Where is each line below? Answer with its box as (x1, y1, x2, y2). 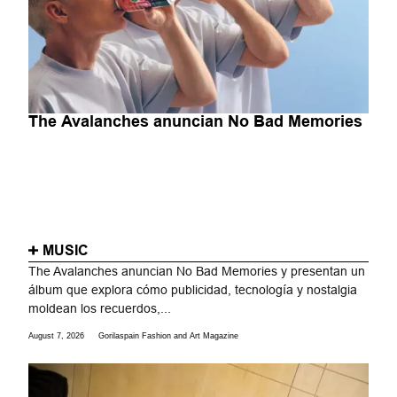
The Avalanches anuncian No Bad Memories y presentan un (28, 263, 366, 278)
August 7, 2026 (28, 331, 85, 341)
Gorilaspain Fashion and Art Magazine (98, 331, 239, 341)
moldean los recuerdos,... (28, 300, 172, 315)
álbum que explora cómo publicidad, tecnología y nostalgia (28, 282, 358, 297)
